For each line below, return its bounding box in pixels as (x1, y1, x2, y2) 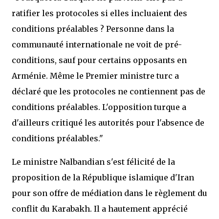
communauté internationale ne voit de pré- (12, 40, 182, 49)
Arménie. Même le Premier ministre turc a (12, 71, 179, 81)
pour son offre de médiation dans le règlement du (12, 188, 207, 198)
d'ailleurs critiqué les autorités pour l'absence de (12, 118, 204, 128)
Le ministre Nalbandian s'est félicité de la (12, 157, 175, 167)
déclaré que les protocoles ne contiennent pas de (12, 87, 205, 96)
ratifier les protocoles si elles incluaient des (12, 8, 187, 18)
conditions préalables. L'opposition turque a (12, 102, 186, 112)
